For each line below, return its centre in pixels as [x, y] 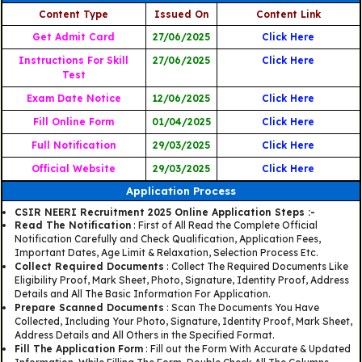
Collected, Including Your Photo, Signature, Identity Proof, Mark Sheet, [183, 322]
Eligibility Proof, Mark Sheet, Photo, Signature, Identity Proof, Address [181, 280]
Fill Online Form [74, 122]
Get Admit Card [74, 37]
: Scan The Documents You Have [241, 308]
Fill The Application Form [78, 349]
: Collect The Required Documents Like [256, 267]
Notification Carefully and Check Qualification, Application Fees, [167, 239]
